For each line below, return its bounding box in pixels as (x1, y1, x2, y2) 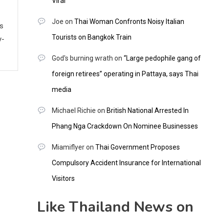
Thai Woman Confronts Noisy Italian (74, 18, 184, 26)
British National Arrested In (106, 107, 189, 115)
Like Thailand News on (37, 197, 194, 218)
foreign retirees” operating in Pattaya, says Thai (51, 70, 198, 78)
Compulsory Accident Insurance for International (51, 159, 201, 167)
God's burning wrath (51, 54, 113, 63)
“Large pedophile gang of (123, 54, 201, 63)
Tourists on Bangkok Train (51, 33, 131, 42)
